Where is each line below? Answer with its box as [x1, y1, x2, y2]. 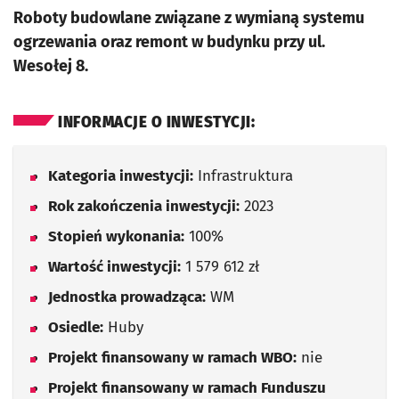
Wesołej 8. [13, 56, 88, 76]
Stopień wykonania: [48, 227, 184, 246]
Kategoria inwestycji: [48, 167, 193, 185]
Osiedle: [48, 318, 103, 337]
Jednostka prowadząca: [48, 288, 206, 306]
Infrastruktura [193, 167, 293, 185]
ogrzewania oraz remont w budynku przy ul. [13, 32, 325, 52]
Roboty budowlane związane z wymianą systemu [13, 8, 364, 28]
